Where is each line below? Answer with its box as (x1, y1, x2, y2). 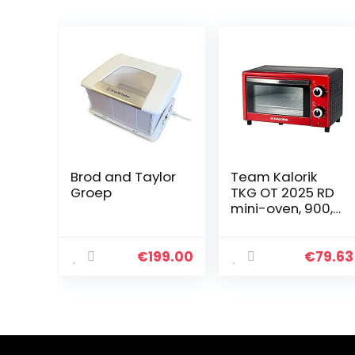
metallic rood (230, 231, 320, 250)
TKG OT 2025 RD (230, 183, 334, 202)
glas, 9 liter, (230, 215, 305, 234)
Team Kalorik (230, 167, 317, 186)
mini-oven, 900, (230, 199, 333, 218)
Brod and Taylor (70, 167, 176, 186)
